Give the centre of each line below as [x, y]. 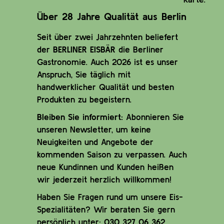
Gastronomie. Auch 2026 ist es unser [107, 61]
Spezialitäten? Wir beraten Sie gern [106, 209]
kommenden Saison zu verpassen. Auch [112, 154]
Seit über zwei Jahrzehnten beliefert [107, 36]
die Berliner [139, 49]
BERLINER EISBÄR [84, 49]
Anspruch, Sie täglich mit [84, 74]
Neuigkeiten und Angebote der [95, 141]
